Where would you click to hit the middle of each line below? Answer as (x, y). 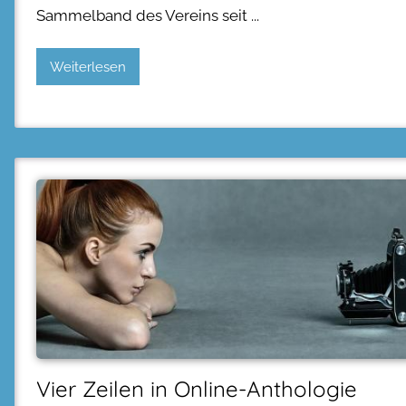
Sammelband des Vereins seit (142, 15)
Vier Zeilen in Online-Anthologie (197, 388)
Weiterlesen (88, 67)
